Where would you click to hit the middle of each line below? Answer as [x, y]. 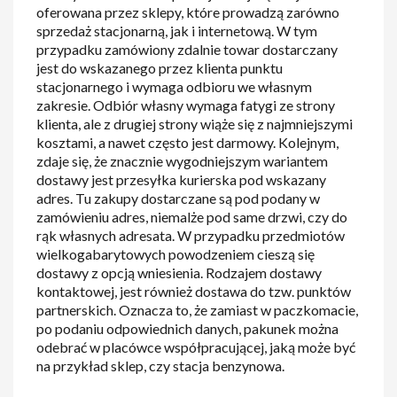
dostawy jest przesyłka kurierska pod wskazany [182, 179]
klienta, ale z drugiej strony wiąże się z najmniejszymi [195, 123]
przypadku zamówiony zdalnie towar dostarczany [187, 49]
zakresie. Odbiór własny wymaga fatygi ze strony [186, 105]
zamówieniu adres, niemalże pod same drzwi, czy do [192, 216]
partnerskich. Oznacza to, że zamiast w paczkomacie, [198, 309]
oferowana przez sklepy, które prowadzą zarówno [188, 12]
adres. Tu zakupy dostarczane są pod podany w [179, 198]
